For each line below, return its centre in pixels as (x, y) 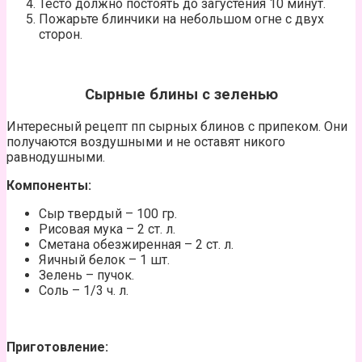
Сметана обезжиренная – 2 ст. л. (136, 244)
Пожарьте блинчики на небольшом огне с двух (181, 19)
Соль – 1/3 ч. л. (84, 290)
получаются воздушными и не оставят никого (146, 141)
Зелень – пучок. (86, 275)
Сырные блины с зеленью (181, 94)
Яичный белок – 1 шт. (104, 259)
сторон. (61, 35)
